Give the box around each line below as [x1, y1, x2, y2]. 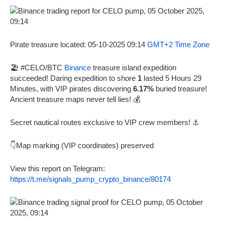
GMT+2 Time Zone [147, 40, 209, 49]
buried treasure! [154, 84, 207, 93]
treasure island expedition [91, 63, 176, 72]
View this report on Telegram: [10, 164, 105, 173]
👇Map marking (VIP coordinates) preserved [10, 141, 154, 150]
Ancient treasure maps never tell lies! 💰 [10, 94, 140, 103]
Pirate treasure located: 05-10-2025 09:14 [10, 40, 147, 49]
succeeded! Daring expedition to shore [10, 73, 138, 82]
